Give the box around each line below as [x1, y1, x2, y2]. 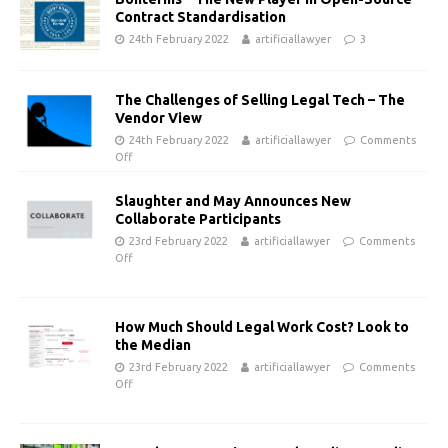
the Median [115, 337, 191, 354]
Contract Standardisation [115, 8, 286, 25]
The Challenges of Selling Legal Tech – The [115, 91, 405, 108]
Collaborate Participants [115, 211, 281, 228]
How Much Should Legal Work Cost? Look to [115, 319, 409, 336]
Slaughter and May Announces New [115, 193, 351, 210]
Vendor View [115, 109, 202, 126]
